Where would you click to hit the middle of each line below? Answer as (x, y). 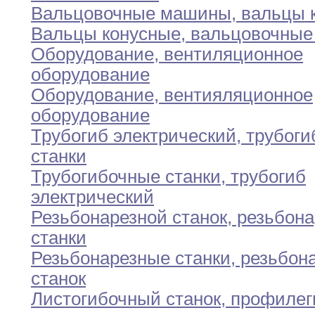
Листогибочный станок (126, 299)
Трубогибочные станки (126, 177)
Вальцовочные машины (131, 14)
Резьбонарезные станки (131, 258)
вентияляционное (236, 95)
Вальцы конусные (106, 34)
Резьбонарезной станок (129, 218)
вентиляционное (231, 54)
